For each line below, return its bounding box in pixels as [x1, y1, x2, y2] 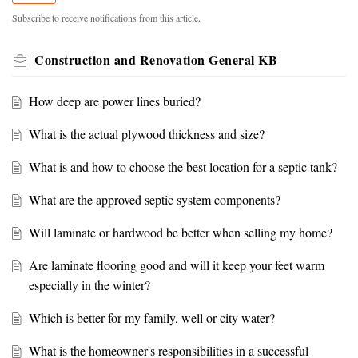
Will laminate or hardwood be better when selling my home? [28, 224, 332, 241]
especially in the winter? [28, 276, 150, 294]
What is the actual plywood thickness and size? [28, 125, 265, 143]
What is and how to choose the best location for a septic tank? [28, 158, 337, 176]
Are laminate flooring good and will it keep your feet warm [28, 257, 324, 274]
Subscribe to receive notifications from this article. [12, 11, 201, 25]
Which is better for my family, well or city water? [28, 309, 275, 327]
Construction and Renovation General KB [34, 50, 277, 70]
